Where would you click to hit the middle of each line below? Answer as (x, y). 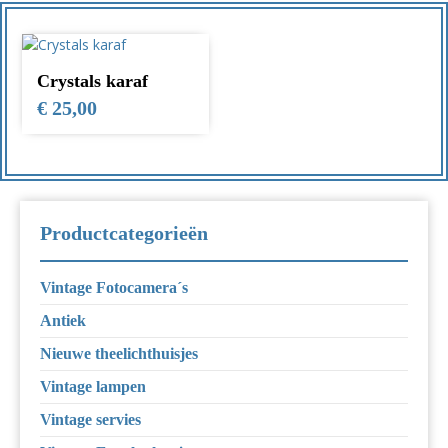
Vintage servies (90, 420)
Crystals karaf (92, 81)
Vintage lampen (93, 387)
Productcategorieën (124, 233)
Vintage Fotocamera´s (114, 288)
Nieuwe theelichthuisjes (119, 354)
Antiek (63, 321)
